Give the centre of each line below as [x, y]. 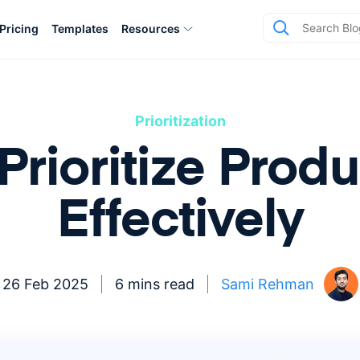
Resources [151, 28]
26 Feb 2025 [45, 284]
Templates [80, 28]
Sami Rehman [267, 284]
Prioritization [180, 121]
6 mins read [154, 284]
